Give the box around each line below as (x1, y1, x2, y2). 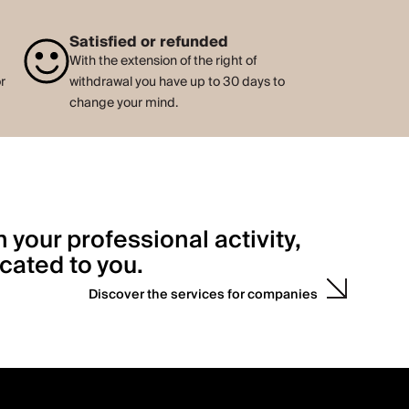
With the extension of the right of (68, 49, 257, 72)
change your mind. (68, 91, 178, 114)
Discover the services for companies (89, 283, 319, 306)
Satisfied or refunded (68, 28, 228, 55)
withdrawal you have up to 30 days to (68, 70, 285, 93)
